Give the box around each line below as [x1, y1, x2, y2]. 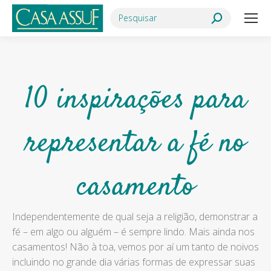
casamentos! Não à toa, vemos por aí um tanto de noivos [12, 240, 259, 253]
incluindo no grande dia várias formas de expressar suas [12, 255, 255, 269]
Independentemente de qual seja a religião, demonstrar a [12, 210, 258, 223]
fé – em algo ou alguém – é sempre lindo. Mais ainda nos [12, 225, 255, 238]
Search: [109, 8, 142, 21]
